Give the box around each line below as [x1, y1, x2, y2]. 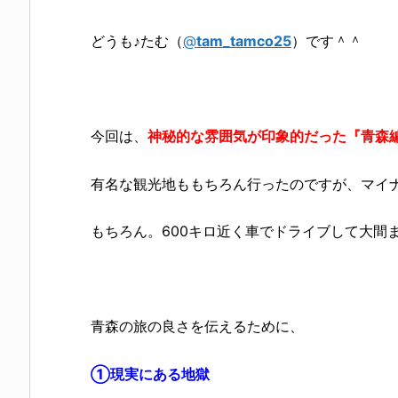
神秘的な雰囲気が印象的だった [147, 127, 346, 146]
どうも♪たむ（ [91, 31, 183, 50]
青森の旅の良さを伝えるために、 [91, 317, 304, 336]
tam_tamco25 [196, 31, 291, 50]
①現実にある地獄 [91, 364, 210, 383]
